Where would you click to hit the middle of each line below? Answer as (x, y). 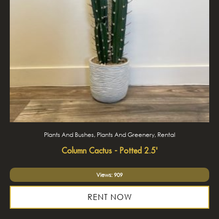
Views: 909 (109, 175)
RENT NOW (109, 197)
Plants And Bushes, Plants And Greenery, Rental (109, 135)
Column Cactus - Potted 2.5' (109, 151)
